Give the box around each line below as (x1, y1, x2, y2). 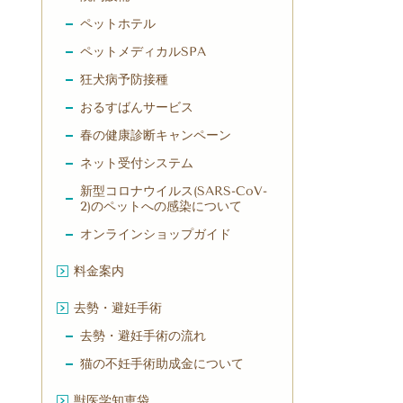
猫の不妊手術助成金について (80, 356, 244, 372)
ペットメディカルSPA (80, 44, 206, 60)
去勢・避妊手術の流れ (80, 328, 206, 345)
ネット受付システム (80, 156, 193, 172)
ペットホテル (80, 16, 156, 32)
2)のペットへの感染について (80, 199, 242, 215)
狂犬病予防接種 (80, 72, 168, 88)
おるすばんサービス (80, 100, 193, 116)
